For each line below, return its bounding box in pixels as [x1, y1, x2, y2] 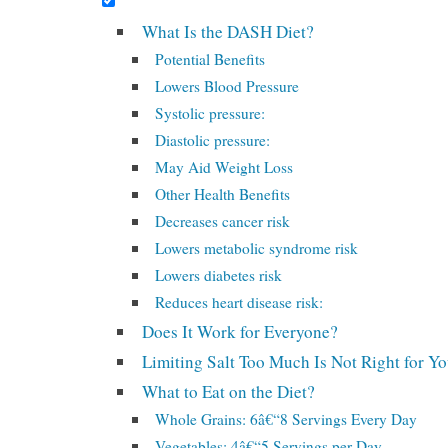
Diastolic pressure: [155, 130, 271, 150]
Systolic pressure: [155, 103, 266, 123]
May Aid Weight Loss [155, 157, 294, 177]
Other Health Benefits [155, 184, 291, 204]
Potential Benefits [155, 49, 266, 69]
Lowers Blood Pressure [155, 76, 300, 96]
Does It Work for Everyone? [142, 320, 339, 343]
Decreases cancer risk [155, 211, 291, 231]
